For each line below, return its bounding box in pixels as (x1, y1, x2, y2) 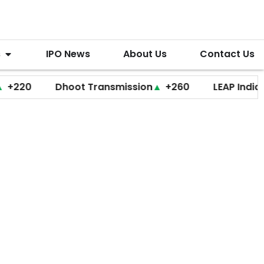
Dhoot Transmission (24, 80, 121, 94)
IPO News (45, 47, 90, 61)
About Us (123, 47, 167, 61)
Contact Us (200, 47, 255, 61)
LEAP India (181, 80, 230, 94)
